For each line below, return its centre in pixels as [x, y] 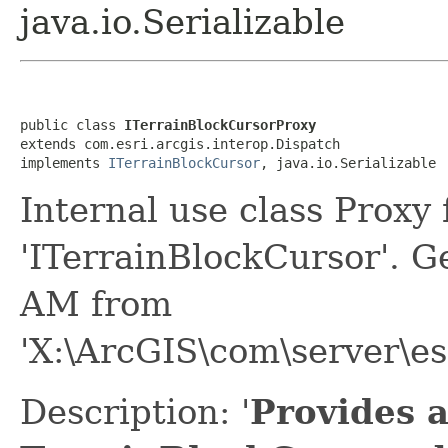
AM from [96, 303]
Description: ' [135, 411]
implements [64, 162]
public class [72, 124]
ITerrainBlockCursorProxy [220, 124]
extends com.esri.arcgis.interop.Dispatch [180, 143]
